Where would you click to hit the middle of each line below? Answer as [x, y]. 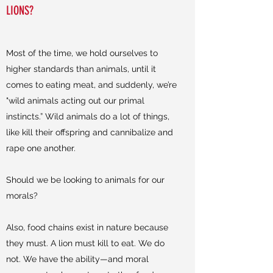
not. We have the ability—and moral [77, 259]
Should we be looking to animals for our [85, 180]
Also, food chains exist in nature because [87, 227]
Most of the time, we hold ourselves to [82, 53]
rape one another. [42, 148]
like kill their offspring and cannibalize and [90, 132]
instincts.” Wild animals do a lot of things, [88, 116]
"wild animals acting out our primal [75, 101]
